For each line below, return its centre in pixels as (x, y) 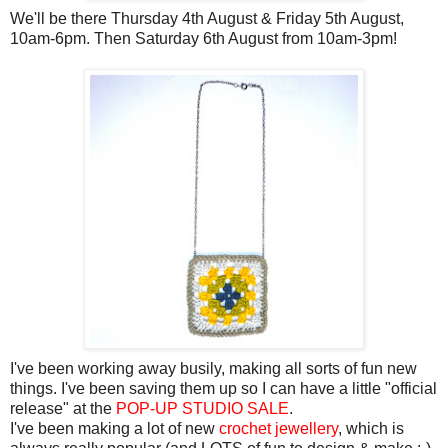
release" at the (63, 409)
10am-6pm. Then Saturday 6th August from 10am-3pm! (203, 39)
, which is (371, 429)
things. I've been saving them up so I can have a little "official (223, 389)
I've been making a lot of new (114, 429)
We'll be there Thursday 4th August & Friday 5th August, (207, 19)
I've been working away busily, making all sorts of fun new (213, 369)
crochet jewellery (278, 429)
